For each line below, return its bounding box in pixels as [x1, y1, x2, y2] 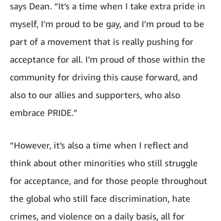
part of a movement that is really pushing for [10, 36, 193, 47]
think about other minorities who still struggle [10, 157, 198, 168]
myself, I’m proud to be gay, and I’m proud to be [10, 18, 204, 29]
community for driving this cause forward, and [10, 71, 198, 82]
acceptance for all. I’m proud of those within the [10, 53, 205, 65]
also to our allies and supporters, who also [10, 89, 180, 100]
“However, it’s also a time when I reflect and [10, 139, 188, 150]
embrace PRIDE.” [10, 107, 77, 118]
